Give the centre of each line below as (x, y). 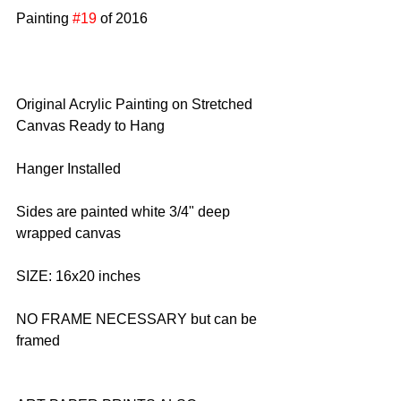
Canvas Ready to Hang (90, 125)
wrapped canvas (68, 233)
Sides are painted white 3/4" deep (125, 211)
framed (38, 340)
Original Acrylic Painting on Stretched (136, 104)
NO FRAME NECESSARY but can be (138, 319)
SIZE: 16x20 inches (78, 276)
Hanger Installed (68, 168)
